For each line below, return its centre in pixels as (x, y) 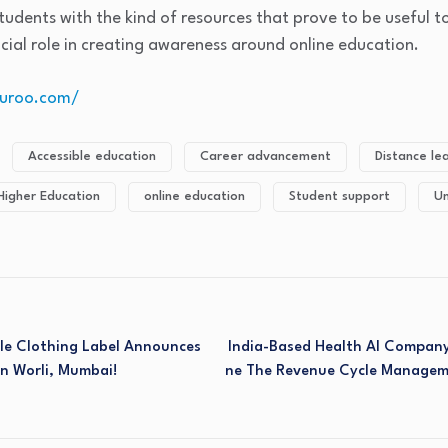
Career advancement (265, 156)
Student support (339, 196)
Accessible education (92, 156)
